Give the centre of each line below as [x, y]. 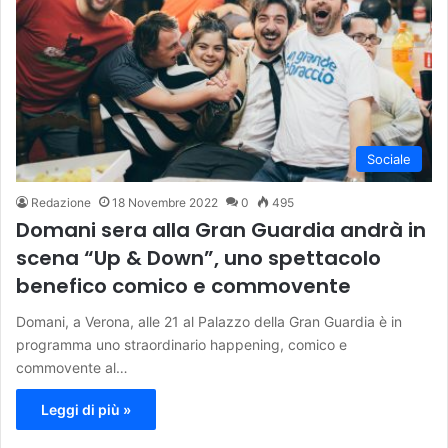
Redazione [61, 203]
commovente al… [72, 368]
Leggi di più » [86, 410]
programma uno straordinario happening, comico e [181, 345]
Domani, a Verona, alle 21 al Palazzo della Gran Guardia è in [209, 322]
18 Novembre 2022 [165, 203]
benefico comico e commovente [183, 286]
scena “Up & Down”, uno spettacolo [198, 258]
